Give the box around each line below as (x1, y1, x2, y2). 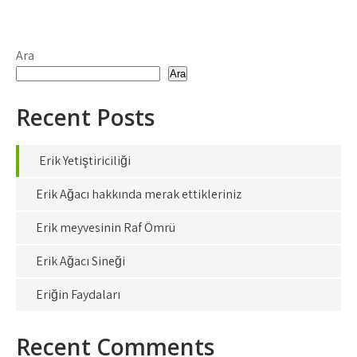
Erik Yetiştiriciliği (39, 152, 131, 169)
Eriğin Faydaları (36, 286, 120, 303)
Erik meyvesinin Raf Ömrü (36, 219, 175, 236)
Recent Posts (16, 102, 155, 132)
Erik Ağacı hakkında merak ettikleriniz (36, 186, 241, 202)
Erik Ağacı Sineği (36, 253, 125, 269)
